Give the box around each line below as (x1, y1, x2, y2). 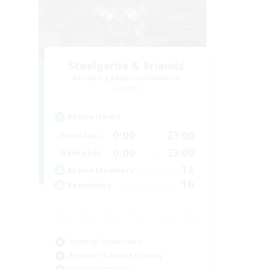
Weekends (59, 147, 101, 158)
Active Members (67, 164, 134, 175)
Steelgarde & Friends (68, 58, 184, 73)
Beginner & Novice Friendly (69, 251, 163, 259)
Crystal (113, 83, 139, 93)
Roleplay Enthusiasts (69, 237, 142, 246)
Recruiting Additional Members (72, 74, 180, 82)
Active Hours (67, 111, 121, 122)
